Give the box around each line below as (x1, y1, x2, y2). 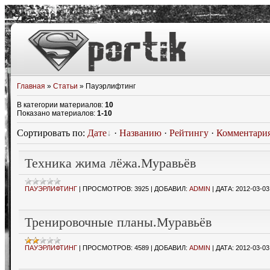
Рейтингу (169, 128, 209, 138)
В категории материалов (17, 101, 101, 109)
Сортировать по (17, 128, 83, 138)
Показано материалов (17, 109, 93, 118)
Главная (17, 82, 45, 90)
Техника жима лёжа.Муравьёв (25, 155, 196, 171)
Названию (119, 128, 162, 138)
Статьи (53, 82, 78, 90)
